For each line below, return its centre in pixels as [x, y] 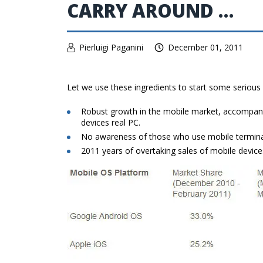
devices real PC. [111, 122]
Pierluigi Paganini [111, 47]
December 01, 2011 [205, 47]
